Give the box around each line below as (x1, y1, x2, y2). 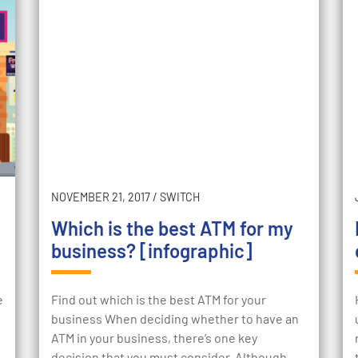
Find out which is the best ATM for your (51, 292, 266, 308)
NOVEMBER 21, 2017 (51, 190, 150, 205)
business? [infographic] (51, 239, 253, 263)
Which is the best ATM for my (51, 217, 293, 241)
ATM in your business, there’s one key (51, 330, 257, 346)
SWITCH (160, 190, 200, 205)
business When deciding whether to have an (51, 311, 299, 327)
